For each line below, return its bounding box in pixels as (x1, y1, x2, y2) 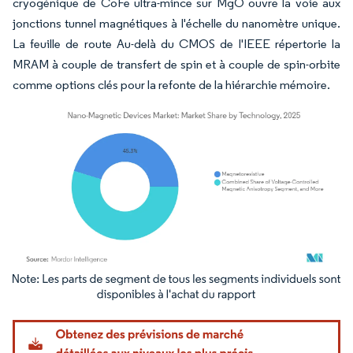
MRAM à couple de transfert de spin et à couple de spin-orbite (13, 56, 340, 72)
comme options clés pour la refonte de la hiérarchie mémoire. (13, 76, 330, 92)
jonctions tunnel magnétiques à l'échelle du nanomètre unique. (13, 15, 340, 31)
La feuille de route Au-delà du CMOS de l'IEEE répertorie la (13, 35, 340, 51)
